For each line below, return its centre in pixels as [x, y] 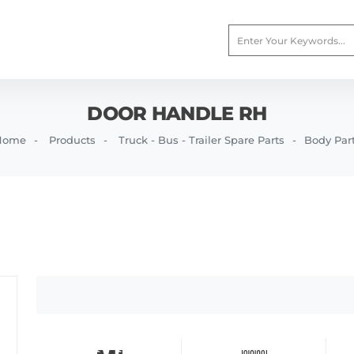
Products [72, 140]
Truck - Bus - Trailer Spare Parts [201, 140]
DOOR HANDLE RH [177, 113]
